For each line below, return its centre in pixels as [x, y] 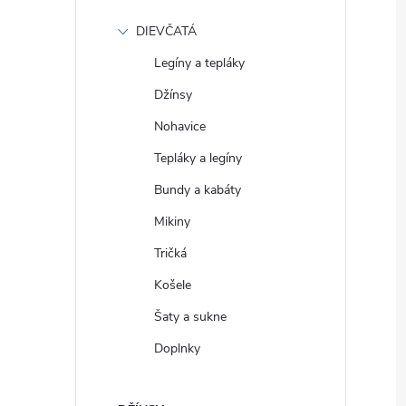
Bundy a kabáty [198, 190]
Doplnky [177, 348]
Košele [173, 285]
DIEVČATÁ [166, 31]
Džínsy [173, 95]
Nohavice [180, 126]
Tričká [170, 253]
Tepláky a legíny [198, 158]
